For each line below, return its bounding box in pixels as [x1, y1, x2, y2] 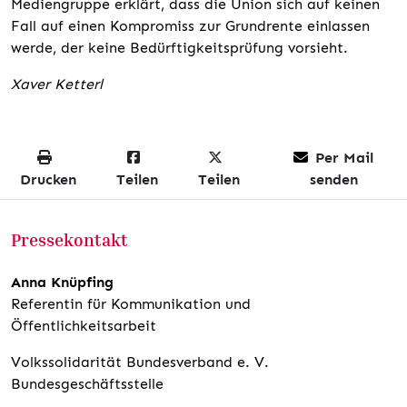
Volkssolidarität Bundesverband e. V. [11, 353, 269, 371]
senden [309, 171, 358, 188]
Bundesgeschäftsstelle [11, 375, 164, 392]
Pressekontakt [11, 229, 128, 250]
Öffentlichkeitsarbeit [11, 317, 156, 334]
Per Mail [315, 149, 374, 166]
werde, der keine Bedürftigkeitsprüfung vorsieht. [11, 39, 348, 56]
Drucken [19, 171, 76, 188]
